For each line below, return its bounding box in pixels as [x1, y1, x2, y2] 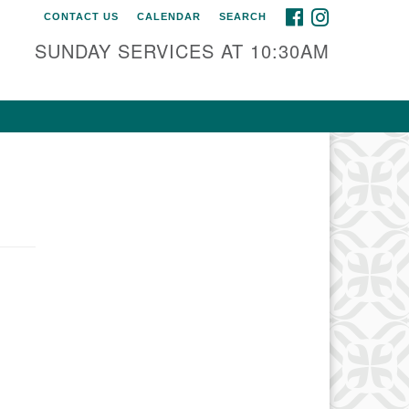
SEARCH [219, 11, 267, 22]
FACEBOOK [303, 8, 365, 19]
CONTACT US [44, 11, 119, 22]
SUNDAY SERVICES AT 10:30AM [35, 37, 330, 64]
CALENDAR [137, 11, 201, 22]
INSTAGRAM [329, 8, 395, 19]
